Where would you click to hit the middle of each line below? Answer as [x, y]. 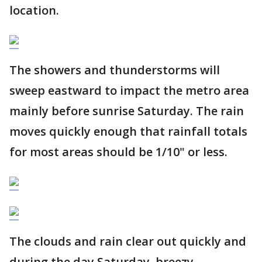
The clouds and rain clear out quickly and [128, 241]
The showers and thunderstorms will [115, 70]
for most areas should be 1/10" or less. [118, 152]
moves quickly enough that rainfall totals [128, 131]
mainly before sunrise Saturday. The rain [127, 111]
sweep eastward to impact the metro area [129, 90]
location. [34, 10]
